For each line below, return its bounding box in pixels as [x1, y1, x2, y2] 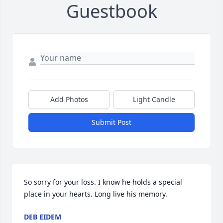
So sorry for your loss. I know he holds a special [24, 177, 182, 187]
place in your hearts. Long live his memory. [24, 189, 167, 199]
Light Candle [133, 95, 175, 105]
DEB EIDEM [24, 212, 61, 222]
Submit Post [92, 117, 131, 127]
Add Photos [50, 95, 88, 105]
